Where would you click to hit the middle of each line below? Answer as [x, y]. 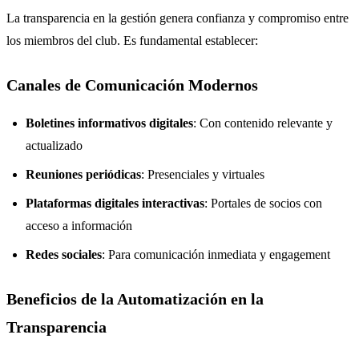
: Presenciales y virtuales [203, 174]
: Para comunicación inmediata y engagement [216, 254]
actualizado [54, 145]
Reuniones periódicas [83, 174]
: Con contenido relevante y [263, 123]
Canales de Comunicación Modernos [132, 85]
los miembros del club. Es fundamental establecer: [132, 40]
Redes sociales [64, 254]
